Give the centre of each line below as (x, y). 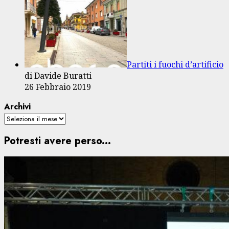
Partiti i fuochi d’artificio (175, 65)
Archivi (17, 107)
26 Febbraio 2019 (58, 87)
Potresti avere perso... (58, 141)
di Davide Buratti (58, 76)
